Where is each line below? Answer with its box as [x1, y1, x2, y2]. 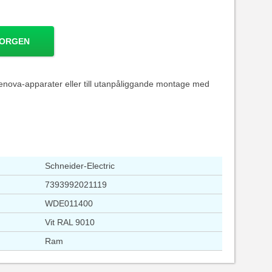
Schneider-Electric [44, 161, 115, 171]
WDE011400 [44, 199, 93, 209]
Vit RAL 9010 [44, 217, 95, 228]
